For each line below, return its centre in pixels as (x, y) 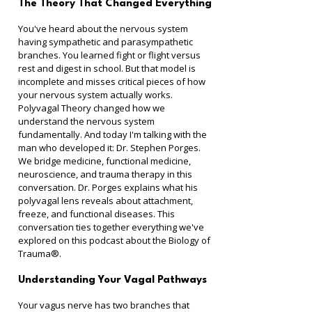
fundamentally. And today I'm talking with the (114, 134)
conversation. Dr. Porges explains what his (109, 187)
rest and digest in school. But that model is (108, 68)
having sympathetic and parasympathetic (107, 42)
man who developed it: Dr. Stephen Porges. (109, 148)
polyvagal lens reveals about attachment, (107, 201)
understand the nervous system (87, 121)
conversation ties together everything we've (112, 227)
